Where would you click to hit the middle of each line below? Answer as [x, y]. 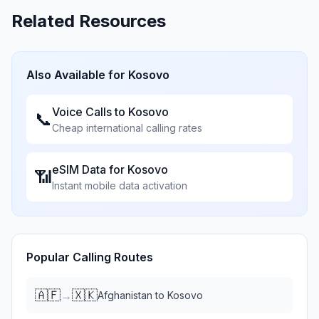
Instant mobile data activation [120, 185]
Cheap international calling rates [127, 128]
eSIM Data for [90, 169]
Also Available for [77, 75]
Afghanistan [125, 295]
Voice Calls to [90, 112]
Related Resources [89, 21]
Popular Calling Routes [90, 257]
